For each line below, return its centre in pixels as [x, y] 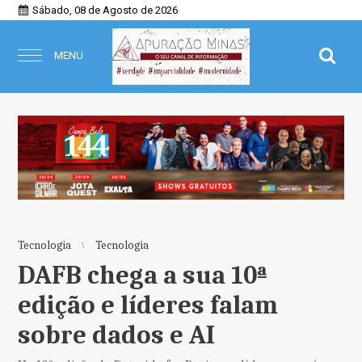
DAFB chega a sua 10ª [143, 275]
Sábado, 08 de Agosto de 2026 [105, 10]
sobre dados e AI [117, 335]
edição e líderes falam [148, 305]
